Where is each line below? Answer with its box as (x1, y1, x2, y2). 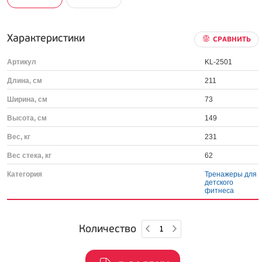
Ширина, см (7, 95, 47, 104)
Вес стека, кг (7, 151, 51, 160)
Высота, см (7, 114, 47, 122)
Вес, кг (7, 133, 30, 141)
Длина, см (7, 77, 42, 85)
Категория (7, 170, 42, 178)
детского (205, 178, 234, 187)
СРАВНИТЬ (213, 35, 251, 44)
